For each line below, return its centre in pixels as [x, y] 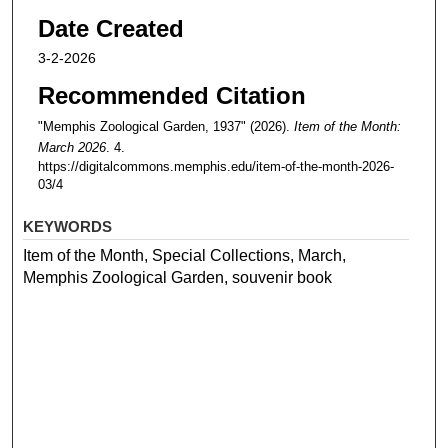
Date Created [110, 29]
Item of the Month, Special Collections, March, [185, 256]
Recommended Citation [171, 95]
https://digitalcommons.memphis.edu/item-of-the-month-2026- [215, 166]
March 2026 [71, 147]
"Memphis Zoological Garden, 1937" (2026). [165, 126]
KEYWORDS [68, 227]
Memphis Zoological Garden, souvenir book [178, 278]
